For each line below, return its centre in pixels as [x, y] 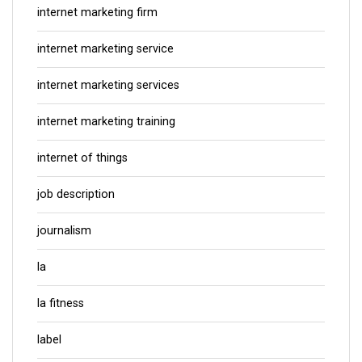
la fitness [61, 303]
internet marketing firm [97, 12]
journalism [64, 230]
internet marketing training [106, 121]
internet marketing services [108, 85]
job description [76, 194]
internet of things [82, 158]
